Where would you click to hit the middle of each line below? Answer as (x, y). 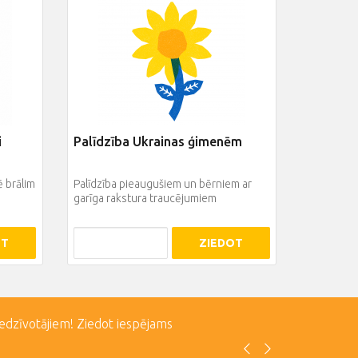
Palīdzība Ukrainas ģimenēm (157, 142)
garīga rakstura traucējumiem (145, 199)
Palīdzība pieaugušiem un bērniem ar (162, 184)
